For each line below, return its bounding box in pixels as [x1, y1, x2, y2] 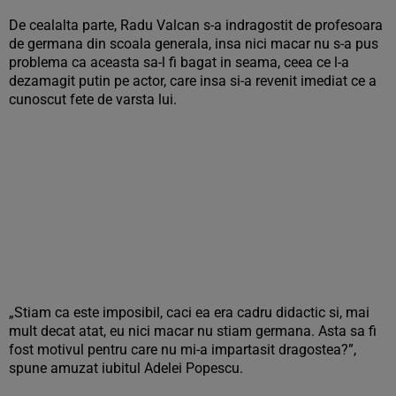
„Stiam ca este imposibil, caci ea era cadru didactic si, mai [9, 304, 369, 321]
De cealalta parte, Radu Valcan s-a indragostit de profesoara [9, 17, 383, 34]
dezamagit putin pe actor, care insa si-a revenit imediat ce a [9, 72, 377, 89]
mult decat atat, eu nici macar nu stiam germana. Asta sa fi [9, 323, 377, 339]
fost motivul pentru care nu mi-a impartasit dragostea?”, [9, 341, 356, 358]
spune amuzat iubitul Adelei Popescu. [9, 360, 243, 377]
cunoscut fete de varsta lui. [9, 91, 177, 108]
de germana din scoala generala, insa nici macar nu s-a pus [9, 35, 378, 52]
